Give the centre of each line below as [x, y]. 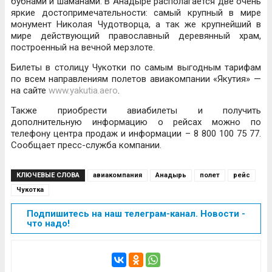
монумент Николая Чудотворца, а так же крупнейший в [136, 24]
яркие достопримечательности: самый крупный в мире [136, 13]
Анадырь [171, 175]
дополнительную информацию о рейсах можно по [136, 122]
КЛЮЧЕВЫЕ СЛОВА [48, 175]
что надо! [48, 223]
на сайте [30, 90]
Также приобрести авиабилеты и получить [136, 110]
